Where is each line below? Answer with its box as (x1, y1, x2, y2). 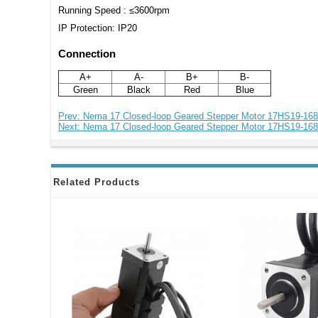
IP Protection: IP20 (58, 22, 137, 33)
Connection (58, 47, 116, 60)
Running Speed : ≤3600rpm (58, 4, 170, 16)
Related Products (53, 177, 140, 188)
